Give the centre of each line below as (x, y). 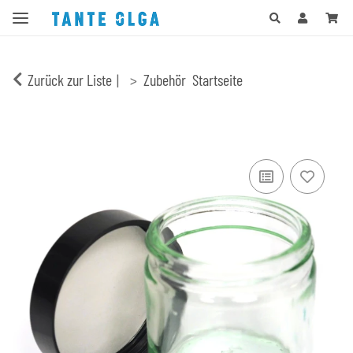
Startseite (217, 79)
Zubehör (165, 79)
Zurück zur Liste (70, 79)
